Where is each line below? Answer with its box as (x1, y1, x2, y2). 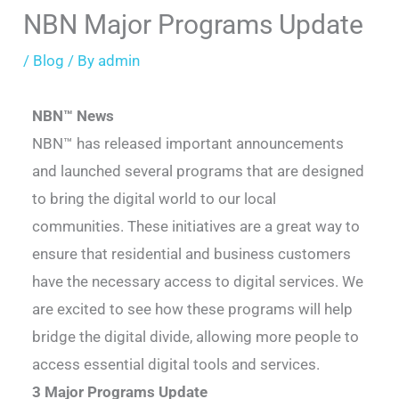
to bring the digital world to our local (32, 189, 277, 208)
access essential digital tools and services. (32, 354, 321, 373)
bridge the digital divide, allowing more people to (32, 327, 360, 346)
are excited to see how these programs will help (32, 299, 354, 318)
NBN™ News (32, 106, 115, 125)
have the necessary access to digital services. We (32, 272, 364, 290)
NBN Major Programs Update (23, 8, 364, 40)
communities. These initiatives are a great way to (32, 216, 361, 235)
